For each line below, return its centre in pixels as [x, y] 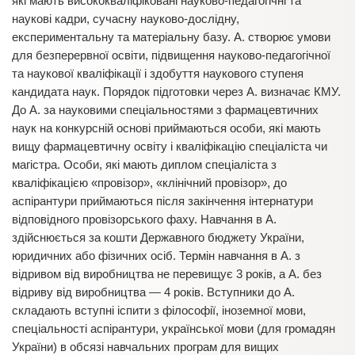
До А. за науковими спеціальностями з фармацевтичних [165, 110]
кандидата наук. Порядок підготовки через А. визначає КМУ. [176, 92]
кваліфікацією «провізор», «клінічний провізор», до [149, 183]
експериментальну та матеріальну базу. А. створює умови [171, 37]
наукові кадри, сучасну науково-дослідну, [126, 19]
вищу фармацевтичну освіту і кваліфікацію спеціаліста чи [170, 146]
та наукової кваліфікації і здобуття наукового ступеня [158, 73]
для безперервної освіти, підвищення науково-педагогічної [171, 55]
